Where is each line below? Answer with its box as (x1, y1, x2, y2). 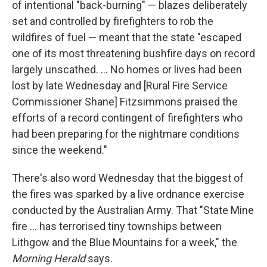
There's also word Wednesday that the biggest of (12, 171, 244, 184)
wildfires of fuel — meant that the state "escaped (12, 30, 241, 44)
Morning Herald (12, 252, 85, 265)
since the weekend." (12, 143, 107, 156)
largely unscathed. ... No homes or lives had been (12, 63, 242, 76)
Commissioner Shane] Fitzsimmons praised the (12, 95, 238, 108)
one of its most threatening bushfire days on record (12, 46, 255, 60)
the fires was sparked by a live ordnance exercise (12, 187, 244, 200)
